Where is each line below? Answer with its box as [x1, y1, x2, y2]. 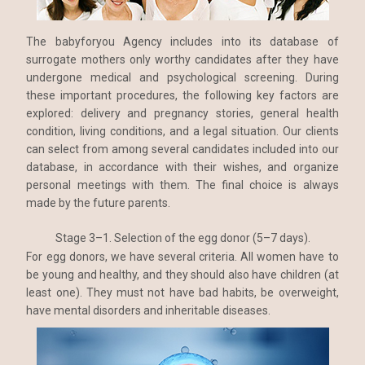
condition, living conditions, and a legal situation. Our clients [26, 125, 339, 139]
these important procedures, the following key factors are [26, 89, 339, 103]
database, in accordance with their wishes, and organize [26, 161, 339, 174]
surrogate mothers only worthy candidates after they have [26, 53, 339, 67]
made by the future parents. [26, 196, 171, 210]
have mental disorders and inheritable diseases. [26, 304, 271, 318]
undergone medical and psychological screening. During [26, 71, 339, 85]
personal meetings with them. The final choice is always [26, 178, 339, 192]
